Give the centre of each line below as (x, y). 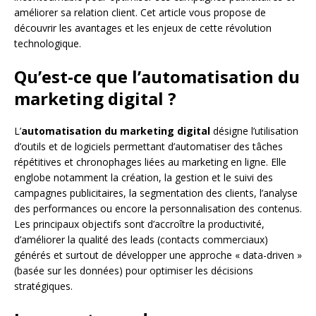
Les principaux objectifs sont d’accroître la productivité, (139, 224)
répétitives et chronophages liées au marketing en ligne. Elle (150, 162)
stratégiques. (43, 286)
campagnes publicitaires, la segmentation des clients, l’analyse (156, 193)
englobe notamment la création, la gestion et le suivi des (144, 178)
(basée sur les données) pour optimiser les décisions (134, 271)
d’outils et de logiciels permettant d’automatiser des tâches (148, 147)
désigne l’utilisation (254, 131)
